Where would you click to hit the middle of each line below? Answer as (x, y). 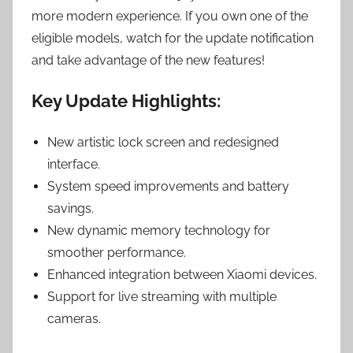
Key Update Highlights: (126, 101)
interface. (74, 165)
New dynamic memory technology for (159, 231)
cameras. (74, 319)
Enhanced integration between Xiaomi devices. (182, 275)
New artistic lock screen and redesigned (163, 143)
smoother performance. (117, 253)
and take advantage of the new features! (148, 61)
